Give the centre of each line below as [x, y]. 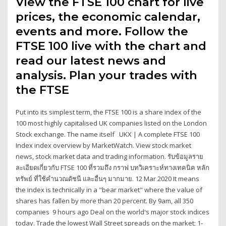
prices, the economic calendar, [108, 16]
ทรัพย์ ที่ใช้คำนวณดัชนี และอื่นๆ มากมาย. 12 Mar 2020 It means [108, 178]
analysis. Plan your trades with [107, 75]
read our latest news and [91, 60]
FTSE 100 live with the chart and [111, 46]
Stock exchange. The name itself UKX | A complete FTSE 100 [108, 134]
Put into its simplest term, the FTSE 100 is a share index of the [109, 112]
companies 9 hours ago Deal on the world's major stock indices [113, 212]
